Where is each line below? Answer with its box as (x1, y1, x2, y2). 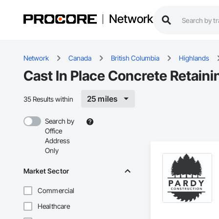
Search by (45, 117, 74, 126)
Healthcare (38, 202, 70, 211)
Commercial (38, 186, 75, 195)
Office (45, 127, 62, 135)
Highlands (179, 54, 209, 63)
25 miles (87, 94, 118, 104)
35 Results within (23, 94, 73, 103)
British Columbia (111, 54, 159, 63)
